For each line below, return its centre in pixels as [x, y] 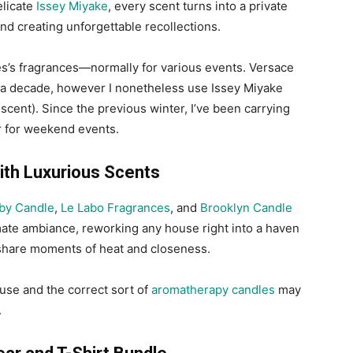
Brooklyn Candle [246, 208]
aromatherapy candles [213, 290]
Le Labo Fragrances [115, 208]
